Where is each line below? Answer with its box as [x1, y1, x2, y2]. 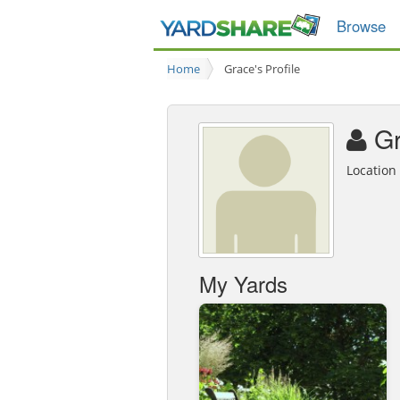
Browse [337, 15, 386, 37]
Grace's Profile [224, 61, 300, 77]
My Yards [199, 267, 287, 299]
